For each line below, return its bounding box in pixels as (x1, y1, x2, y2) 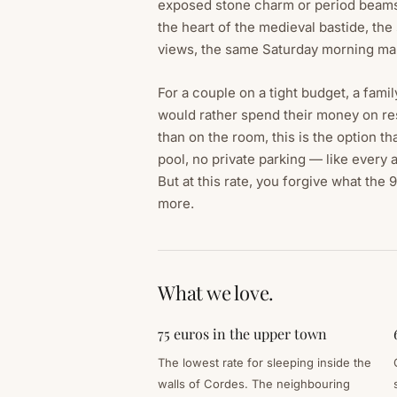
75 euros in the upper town (158, 323, 327, 343)
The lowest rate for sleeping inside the (158, 354, 371, 370)
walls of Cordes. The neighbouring (158, 376, 350, 391)
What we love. (158, 279, 275, 307)
